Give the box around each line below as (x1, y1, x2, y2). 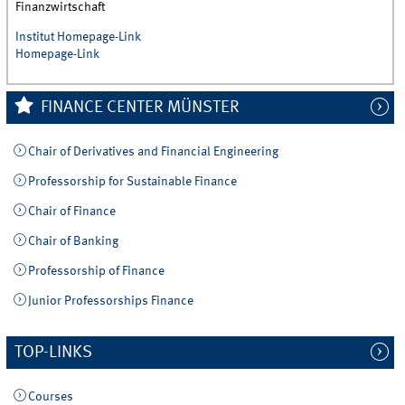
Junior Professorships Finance (27, 295, 193, 308)
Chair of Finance (27, 205, 116, 219)
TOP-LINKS (14, 344, 93, 362)
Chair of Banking (27, 235, 118, 249)
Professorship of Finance (27, 265, 165, 278)
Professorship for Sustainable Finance (27, 175, 237, 188)
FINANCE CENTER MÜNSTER (36, 99, 240, 116)
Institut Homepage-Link (15, 30, 142, 43)
